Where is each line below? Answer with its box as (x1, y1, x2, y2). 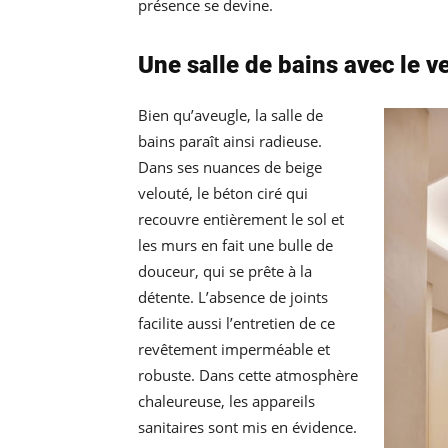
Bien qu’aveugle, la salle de (138, 105, 323, 126)
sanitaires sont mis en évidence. (138, 417, 357, 438)
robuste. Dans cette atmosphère (138, 365, 358, 386)
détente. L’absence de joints (138, 287, 328, 308)
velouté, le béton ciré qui (138, 183, 308, 204)
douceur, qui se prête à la (138, 261, 312, 282)
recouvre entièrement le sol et (138, 209, 344, 230)
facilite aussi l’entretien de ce (138, 313, 335, 334)
